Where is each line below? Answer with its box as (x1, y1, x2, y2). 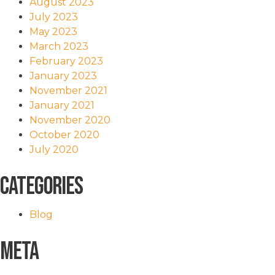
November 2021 (29, 85, 107, 97)
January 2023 (29, 70, 97, 82)
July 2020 (29, 144, 79, 156)
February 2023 (29, 55, 103, 68)
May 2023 (29, 26, 77, 38)
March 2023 (29, 41, 88, 53)
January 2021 (29, 99, 95, 112)
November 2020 (29, 114, 110, 126)
